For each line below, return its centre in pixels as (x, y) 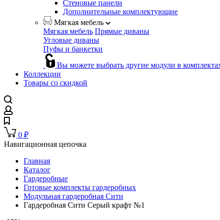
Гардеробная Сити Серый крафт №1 (84, 205)
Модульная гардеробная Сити (73, 196)
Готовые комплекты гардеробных (80, 188)
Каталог (37, 170)
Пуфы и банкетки (73, 49)
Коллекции (42, 74)
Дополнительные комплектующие (120, 12)
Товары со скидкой (55, 83)
